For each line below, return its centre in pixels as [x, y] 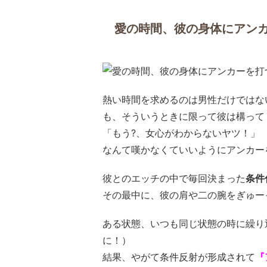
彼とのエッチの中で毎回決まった [174, 178]
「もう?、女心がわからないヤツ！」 [181, 133]
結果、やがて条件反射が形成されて [179, 257]
